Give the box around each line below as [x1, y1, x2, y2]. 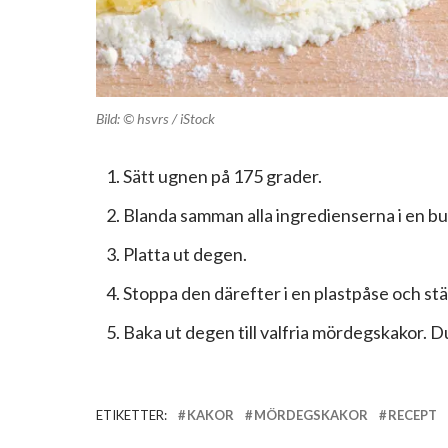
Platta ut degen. [123, 243, 247, 266]
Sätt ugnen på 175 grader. [123, 165, 322, 188]
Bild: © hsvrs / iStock [96, 110, 215, 128]
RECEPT [388, 407, 437, 424]
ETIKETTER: [96, 407, 167, 424]
